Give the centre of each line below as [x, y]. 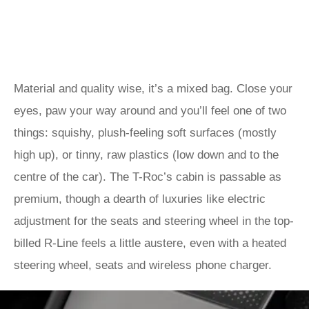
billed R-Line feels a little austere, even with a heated [150, 243]
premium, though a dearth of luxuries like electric [140, 199]
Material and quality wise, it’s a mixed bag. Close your [153, 89]
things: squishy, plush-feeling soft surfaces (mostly [145, 133]
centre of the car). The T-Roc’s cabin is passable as [148, 177]
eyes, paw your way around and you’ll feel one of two [150, 111]
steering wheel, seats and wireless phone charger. [144, 265]
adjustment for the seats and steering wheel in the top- [154, 221]
